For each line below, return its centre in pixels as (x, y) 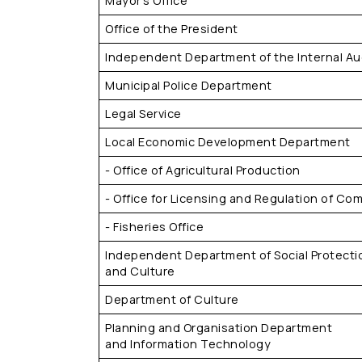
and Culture (140, 271)
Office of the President (172, 29)
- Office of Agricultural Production (203, 170)
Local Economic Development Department (228, 142)
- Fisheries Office (155, 227)
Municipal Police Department (189, 85)
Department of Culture (172, 299)
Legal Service (143, 114)
